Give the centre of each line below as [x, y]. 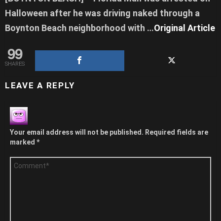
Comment [25, 161]
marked [23, 142]
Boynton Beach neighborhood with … [79, 28]
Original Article [184, 28]
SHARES [15, 64]
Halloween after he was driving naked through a [102, 13]
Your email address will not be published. [77, 132]
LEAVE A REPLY [40, 86]
